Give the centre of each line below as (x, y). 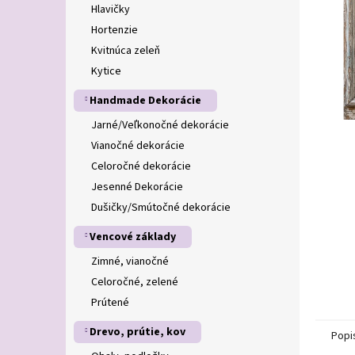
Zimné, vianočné (130, 261)
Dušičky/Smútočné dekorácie (161, 208)
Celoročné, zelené (135, 282)
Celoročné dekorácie (141, 166)
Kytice (106, 71)
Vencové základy (133, 237)
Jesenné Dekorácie (137, 187)
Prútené (110, 303)
